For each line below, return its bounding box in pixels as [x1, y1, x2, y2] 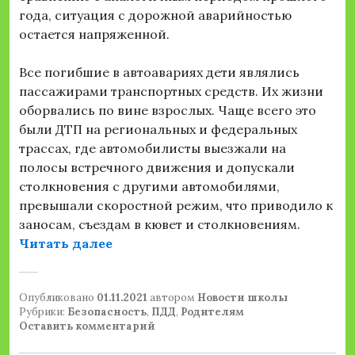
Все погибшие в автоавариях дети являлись [19, 64, 300, 81]
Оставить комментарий [19, 319, 155, 334]
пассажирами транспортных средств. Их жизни [19, 83, 323, 100]
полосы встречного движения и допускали [19, 159, 295, 176]
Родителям [181, 305, 244, 319]
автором [147, 291, 197, 305]
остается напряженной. [19, 26, 170, 43]
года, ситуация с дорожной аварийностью [19, 7, 292, 24]
